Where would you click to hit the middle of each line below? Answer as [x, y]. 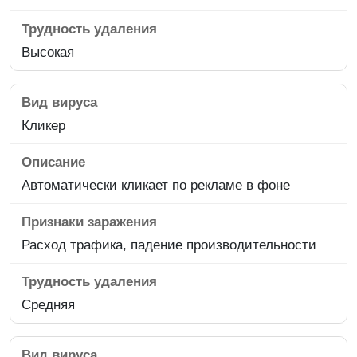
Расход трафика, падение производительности [169, 245]
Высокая [48, 52]
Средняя [48, 304]
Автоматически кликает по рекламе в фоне [156, 185]
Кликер [43, 125]
